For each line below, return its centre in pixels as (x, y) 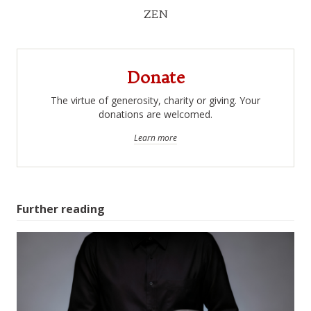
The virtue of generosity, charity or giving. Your (155, 100)
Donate (155, 77)
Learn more (155, 137)
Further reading (61, 209)
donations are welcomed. (155, 114)
